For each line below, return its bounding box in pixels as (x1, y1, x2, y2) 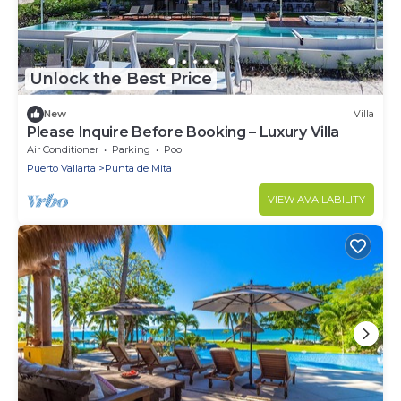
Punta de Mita (105, 161, 172, 175)
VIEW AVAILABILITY (268, 192, 365, 206)
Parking (112, 142, 150, 156)
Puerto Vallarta (27, 161, 96, 175)
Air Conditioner (27, 142, 98, 156)
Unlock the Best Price (30, 69, 212, 90)
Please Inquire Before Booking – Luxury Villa (27, 123, 339, 141)
